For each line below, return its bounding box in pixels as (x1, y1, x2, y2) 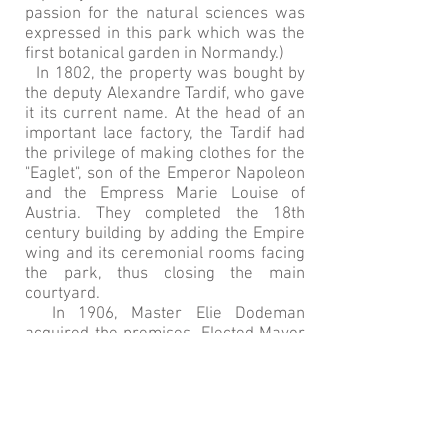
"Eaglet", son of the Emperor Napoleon (25, 164, 305, 184)
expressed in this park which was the (25, 24, 305, 44)
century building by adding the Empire (25, 224, 305, 244)
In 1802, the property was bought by (25, 64, 305, 84)
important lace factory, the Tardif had (25, 124, 305, 144)
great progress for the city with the (25, 364, 305, 384)
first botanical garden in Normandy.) (25, 44, 284, 64)
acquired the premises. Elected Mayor (25, 324, 305, 344)
